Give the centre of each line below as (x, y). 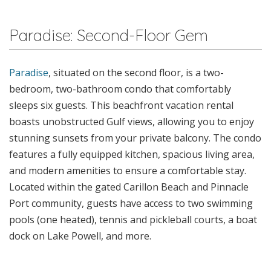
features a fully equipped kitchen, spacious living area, (132, 154)
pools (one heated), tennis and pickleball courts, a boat (133, 219)
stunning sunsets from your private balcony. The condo (135, 138)
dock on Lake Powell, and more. (80, 236)
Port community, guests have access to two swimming (131, 203)
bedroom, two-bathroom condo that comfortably (120, 89)
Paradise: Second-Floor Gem (109, 35)
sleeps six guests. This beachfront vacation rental (121, 105)
